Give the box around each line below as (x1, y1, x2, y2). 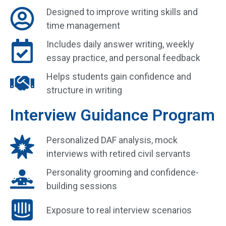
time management (46, 20, 120, 31)
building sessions (46, 181, 117, 192)
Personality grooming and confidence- (46, 167, 199, 178)
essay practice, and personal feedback (46, 52, 200, 64)
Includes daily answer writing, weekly (46, 39, 194, 50)
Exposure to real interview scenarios (46, 204, 192, 215)
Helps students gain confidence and (46, 71, 191, 82)
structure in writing (46, 85, 122, 96)
